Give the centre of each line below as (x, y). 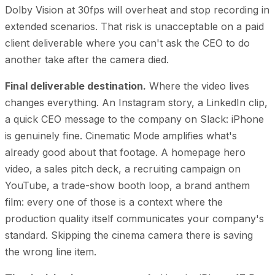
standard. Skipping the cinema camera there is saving (129, 235)
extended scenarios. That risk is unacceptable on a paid (134, 26)
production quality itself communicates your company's (134, 218)
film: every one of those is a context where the (114, 202)
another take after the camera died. (87, 59)
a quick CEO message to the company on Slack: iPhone (134, 119)
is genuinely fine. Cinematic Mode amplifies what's (121, 135)
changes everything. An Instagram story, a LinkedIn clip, (136, 102)
